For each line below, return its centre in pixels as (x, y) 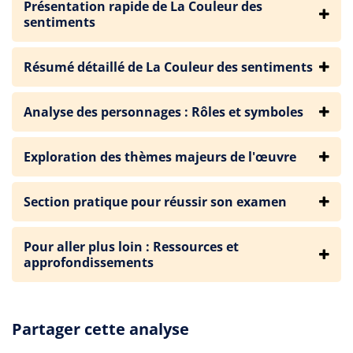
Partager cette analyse (100, 329)
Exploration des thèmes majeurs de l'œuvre (160, 157)
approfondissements (89, 262)
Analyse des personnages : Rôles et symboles (163, 112)
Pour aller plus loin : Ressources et (131, 247)
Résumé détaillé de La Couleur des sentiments (168, 67)
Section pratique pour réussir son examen (155, 202)
